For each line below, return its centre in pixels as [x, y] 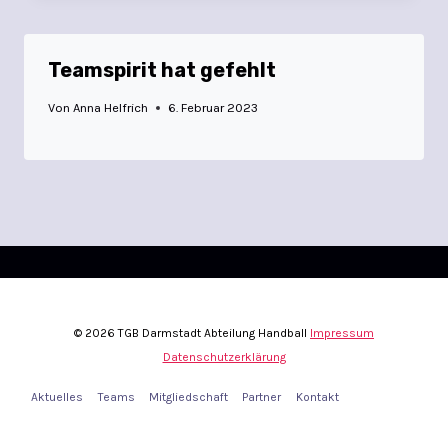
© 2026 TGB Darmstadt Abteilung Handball [192, 333]
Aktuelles [57, 396]
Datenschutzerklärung [224, 357]
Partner [262, 396]
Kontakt [317, 396]
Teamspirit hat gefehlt [162, 70]
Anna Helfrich [111, 108]
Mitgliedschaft [188, 396]
